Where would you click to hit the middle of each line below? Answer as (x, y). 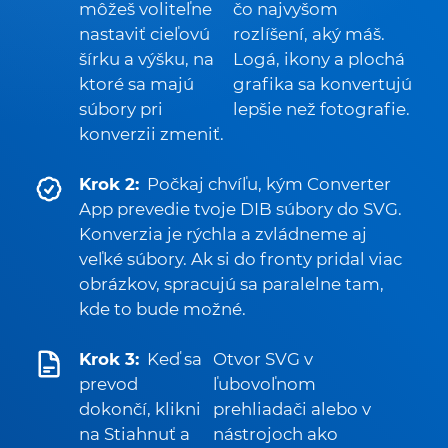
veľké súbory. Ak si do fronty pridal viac (240, 259)
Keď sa (174, 359)
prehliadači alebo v (292, 409)
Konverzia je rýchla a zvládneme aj (223, 234)
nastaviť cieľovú (144, 34)
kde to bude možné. (162, 309)
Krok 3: (109, 359)
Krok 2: (109, 184)
